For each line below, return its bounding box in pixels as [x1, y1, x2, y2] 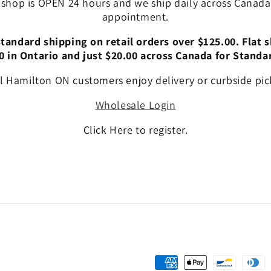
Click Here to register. [83, 123, 188, 137]
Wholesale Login [95, 98, 176, 112]
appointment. [102, 10, 169, 24]
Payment [154, 256, 192, 269]
